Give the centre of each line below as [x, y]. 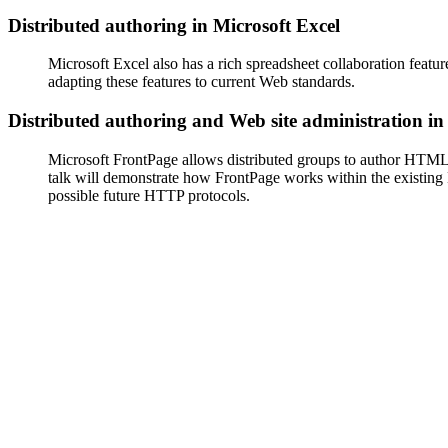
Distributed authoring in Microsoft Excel [174, 25]
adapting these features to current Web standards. [201, 82]
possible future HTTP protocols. [149, 195]
